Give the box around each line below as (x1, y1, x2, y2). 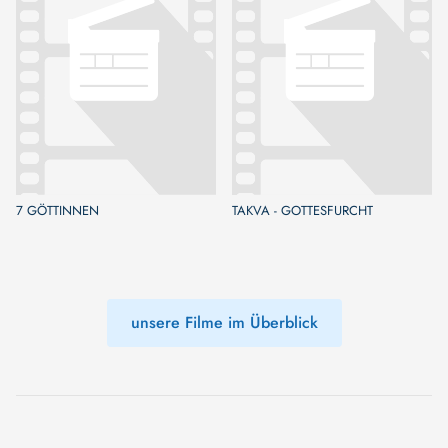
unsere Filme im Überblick (130, 311, 318, 335)
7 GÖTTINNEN (16, 200, 99, 220)
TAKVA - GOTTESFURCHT (232, 200, 373, 220)
